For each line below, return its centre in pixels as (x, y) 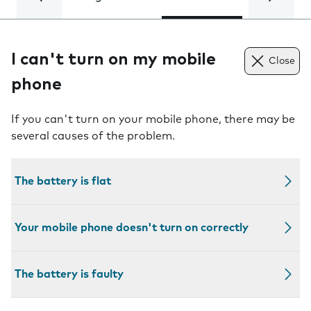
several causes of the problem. (93, 136)
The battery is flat (63, 181)
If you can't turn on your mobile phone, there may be (153, 119)
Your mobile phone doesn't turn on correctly (132, 228)
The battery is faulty (69, 274)
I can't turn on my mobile (114, 60)
